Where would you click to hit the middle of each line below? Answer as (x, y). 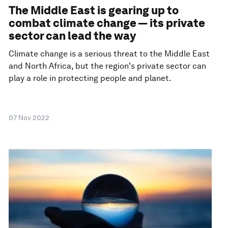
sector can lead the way (73, 35)
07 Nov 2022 (29, 117)
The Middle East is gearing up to (94, 10)
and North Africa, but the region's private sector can (108, 66)
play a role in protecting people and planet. (90, 78)
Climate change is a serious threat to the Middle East (109, 53)
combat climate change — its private (107, 23)
